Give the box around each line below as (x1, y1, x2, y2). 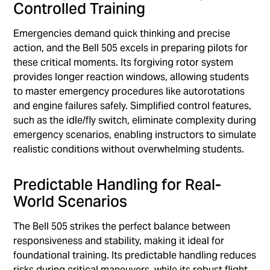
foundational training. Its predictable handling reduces (13, 249, 257, 262)
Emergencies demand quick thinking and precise (13, 27, 231, 40)
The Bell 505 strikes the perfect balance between (13, 220, 231, 233)
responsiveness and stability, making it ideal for (13, 234, 225, 248)
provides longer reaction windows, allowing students (13, 71, 250, 84)
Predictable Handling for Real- (13, 175, 222, 195)
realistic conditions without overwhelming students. (13, 143, 245, 156)
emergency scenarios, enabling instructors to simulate (13, 128, 257, 142)
